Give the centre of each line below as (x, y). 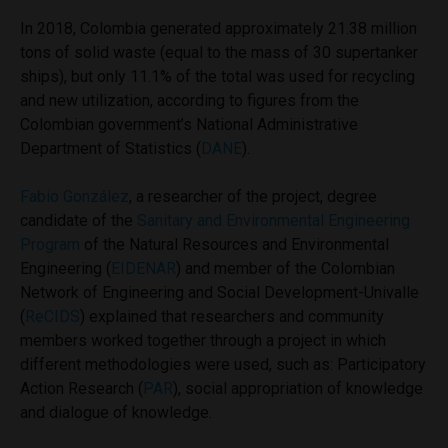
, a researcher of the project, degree (253, 196)
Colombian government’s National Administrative (189, 124)
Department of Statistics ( (110, 148)
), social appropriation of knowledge (298, 388)
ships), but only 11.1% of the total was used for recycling (217, 76)
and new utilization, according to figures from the (189, 100)
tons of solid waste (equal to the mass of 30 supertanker (219, 52)
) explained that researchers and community (232, 316)
